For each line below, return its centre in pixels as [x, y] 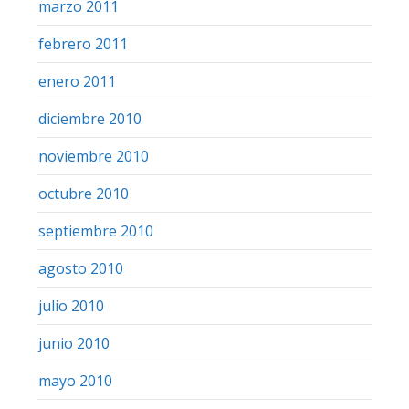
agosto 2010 [81, 268]
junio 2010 [74, 343]
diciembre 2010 [90, 118]
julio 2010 [71, 305]
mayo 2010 [75, 380]
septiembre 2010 [96, 231]
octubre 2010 [84, 193]
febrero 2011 [83, 43]
